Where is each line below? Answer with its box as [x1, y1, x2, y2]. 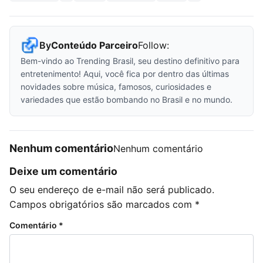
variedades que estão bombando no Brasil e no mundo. [21, 95, 232, 104]
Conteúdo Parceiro [51, 39, 138, 51]
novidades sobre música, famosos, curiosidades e [21, 82, 211, 92]
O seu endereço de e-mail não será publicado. [9, 183, 214, 195]
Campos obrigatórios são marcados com [9, 198, 195, 210]
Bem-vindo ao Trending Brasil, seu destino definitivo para [21, 56, 240, 66]
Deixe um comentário [9, 165, 117, 177]
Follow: [138, 39, 169, 51]
